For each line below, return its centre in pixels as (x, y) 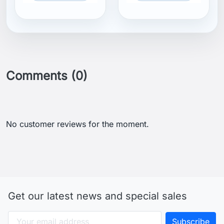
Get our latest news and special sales (97, 196)
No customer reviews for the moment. (77, 124)
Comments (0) (47, 75)
